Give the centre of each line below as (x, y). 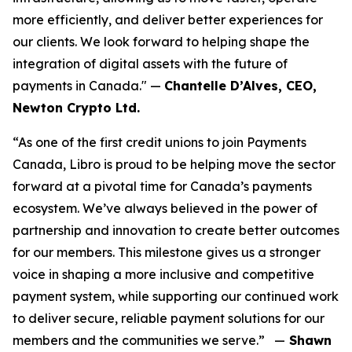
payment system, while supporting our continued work (176, 296)
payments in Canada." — (88, 86)
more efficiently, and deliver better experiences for (168, 20)
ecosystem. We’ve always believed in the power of (165, 208)
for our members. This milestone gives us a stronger (167, 252)
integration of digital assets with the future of (150, 64)
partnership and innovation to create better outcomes (176, 230)
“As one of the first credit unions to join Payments (159, 142)
